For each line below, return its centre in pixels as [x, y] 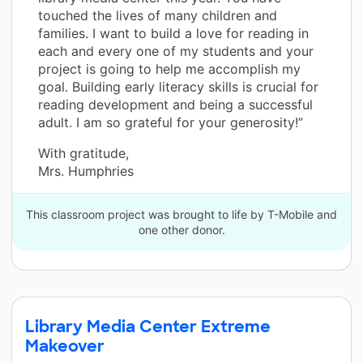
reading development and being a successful [175, 104]
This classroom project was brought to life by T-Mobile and [181, 214]
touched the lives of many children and [158, 15]
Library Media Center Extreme [148, 326]
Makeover [65, 346]
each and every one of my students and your [176, 51]
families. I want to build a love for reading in [173, 33]
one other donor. [181, 229]
